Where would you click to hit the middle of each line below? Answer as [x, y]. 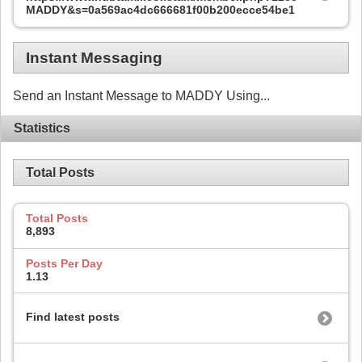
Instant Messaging [94, 57]
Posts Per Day [64, 263]
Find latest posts [73, 317]
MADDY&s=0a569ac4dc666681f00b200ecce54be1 [160, 9]
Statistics [42, 128]
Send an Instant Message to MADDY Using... [141, 96]
